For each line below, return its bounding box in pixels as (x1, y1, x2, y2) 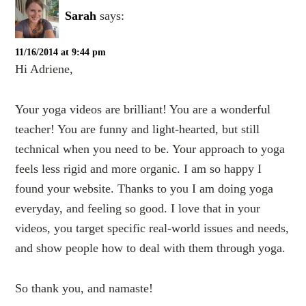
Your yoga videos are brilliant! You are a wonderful (15, 102, 271, 116)
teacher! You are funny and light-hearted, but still (15, 122, 260, 136)
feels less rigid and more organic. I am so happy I (15, 162, 262, 176)
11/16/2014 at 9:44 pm (15, 47, 107, 57)
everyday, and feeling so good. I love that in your (15, 201, 261, 215)
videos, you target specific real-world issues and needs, (15, 221, 290, 235)
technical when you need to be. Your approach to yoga (15, 142, 286, 156)
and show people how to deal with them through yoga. (15, 241, 286, 255)
